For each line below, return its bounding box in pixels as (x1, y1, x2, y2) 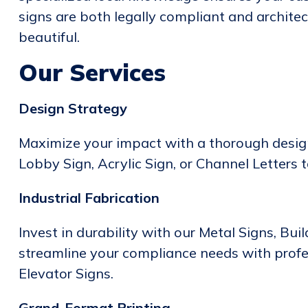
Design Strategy (18, 100, 127, 117)
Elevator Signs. (18, 265, 113, 282)
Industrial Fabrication (18, 189, 159, 206)
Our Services (18, 58, 166, 87)
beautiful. (18, 28, 80, 45)
